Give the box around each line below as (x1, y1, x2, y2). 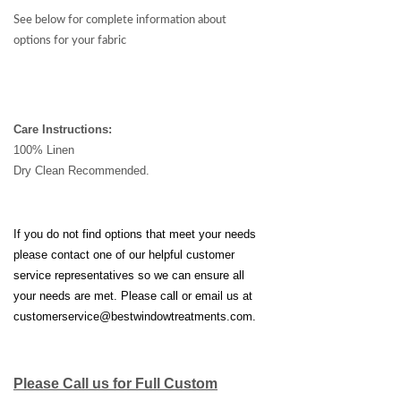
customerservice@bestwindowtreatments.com (13, 310, 252, 323)
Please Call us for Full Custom (13, 376, 218, 391)
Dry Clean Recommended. (13, 164, 149, 177)
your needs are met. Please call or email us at (13, 289, 252, 303)
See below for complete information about (13, 13, 226, 26)
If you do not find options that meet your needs (13, 227, 256, 241)
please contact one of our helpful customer (13, 248, 235, 261)
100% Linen (13, 143, 74, 157)
